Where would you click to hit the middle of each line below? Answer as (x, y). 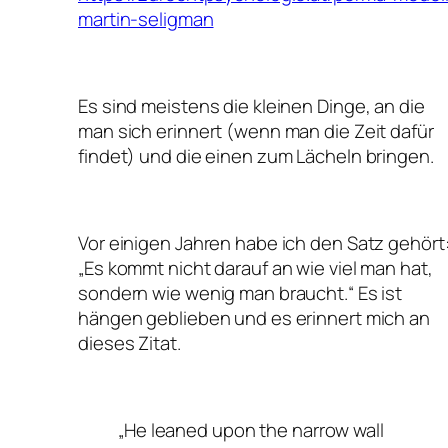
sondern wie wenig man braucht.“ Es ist (240, 293)
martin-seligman (146, 19)
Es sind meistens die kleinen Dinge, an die (251, 106)
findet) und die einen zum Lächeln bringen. (256, 156)
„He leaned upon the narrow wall (251, 430)
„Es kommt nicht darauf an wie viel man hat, (255, 268)
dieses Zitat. (129, 343)
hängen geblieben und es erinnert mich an (254, 318)
